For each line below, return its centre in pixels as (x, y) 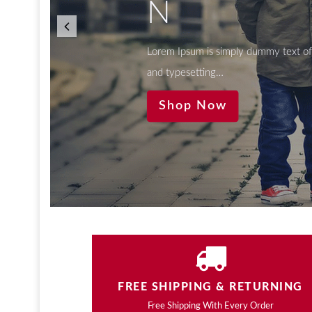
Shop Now (193, 106)
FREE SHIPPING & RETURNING (210, 287)
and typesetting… (185, 72)
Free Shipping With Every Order (210, 306)
